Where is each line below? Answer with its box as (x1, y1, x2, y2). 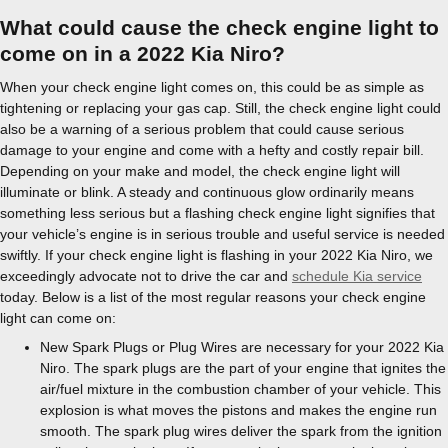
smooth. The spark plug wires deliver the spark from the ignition (40, 423, 442, 439)
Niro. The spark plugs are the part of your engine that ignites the (40, 360, 446, 376)
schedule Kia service (292, 268, 422, 284)
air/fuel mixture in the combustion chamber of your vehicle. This (40, 381, 441, 397)
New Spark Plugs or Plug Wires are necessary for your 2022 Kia (40, 339, 444, 355)
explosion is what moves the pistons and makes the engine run (40, 402, 437, 418)
